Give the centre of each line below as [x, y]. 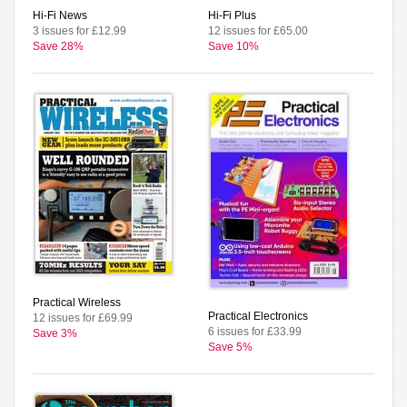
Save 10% [233, 46]
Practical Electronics [258, 316]
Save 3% [55, 333]
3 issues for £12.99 [79, 30]
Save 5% [230, 347]
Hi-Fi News [60, 15]
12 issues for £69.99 [83, 318]
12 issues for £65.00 [258, 30]
